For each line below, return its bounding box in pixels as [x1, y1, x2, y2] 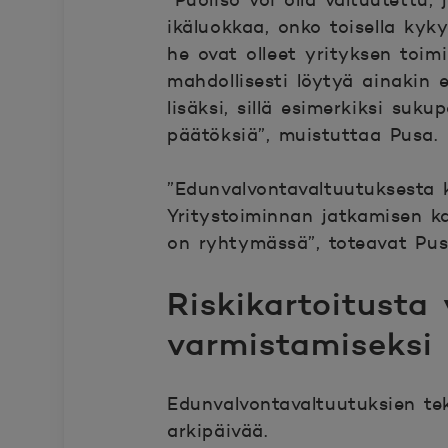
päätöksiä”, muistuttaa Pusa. [167, 124, 438, 146]
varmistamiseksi [167, 324, 433, 364]
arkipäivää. [167, 420, 285, 442]
